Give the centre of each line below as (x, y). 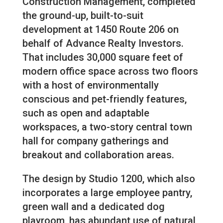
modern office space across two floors (110, 71)
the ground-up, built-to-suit (83, 16)
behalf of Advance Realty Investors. (103, 44)
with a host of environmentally (90, 85)
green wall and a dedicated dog (93, 207)
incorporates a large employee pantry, (107, 193)
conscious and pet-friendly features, (104, 99)
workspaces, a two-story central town (107, 127)
